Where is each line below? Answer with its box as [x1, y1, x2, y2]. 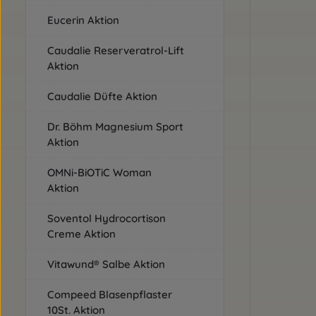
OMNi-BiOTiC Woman [47, 166, 152, 179]
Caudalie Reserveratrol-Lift [47, 44, 184, 57]
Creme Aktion [47, 227, 116, 241]
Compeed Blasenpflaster [47, 288, 172, 301]
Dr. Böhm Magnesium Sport [47, 120, 183, 133]
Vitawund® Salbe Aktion [47, 257, 165, 271]
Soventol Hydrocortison [47, 212, 166, 225]
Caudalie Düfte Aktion [47, 90, 157, 103]
